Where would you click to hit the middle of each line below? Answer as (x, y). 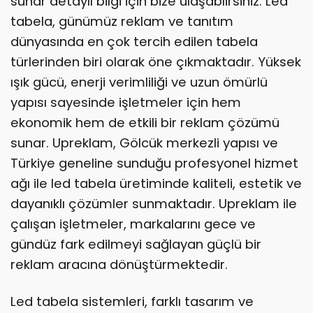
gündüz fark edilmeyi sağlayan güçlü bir (136, 245)
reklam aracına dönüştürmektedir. (119, 265)
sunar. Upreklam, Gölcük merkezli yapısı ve (144, 143)
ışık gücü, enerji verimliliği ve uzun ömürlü (139, 82)
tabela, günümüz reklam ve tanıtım (122, 22)
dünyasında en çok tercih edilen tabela (134, 42)
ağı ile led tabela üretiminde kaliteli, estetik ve (156, 184)
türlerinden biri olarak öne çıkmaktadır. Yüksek (156, 62)
